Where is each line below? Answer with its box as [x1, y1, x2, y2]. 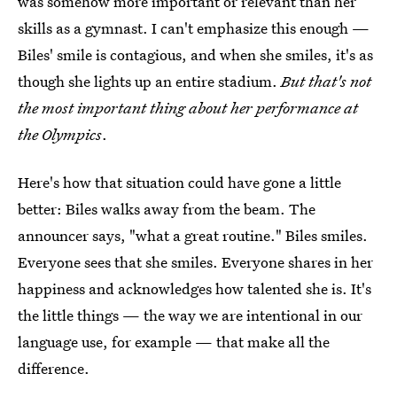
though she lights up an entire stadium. [18, 70, 281, 91]
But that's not [281, 70, 371, 91]
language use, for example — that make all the [18, 331, 330, 352]
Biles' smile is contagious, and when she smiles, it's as [18, 43, 373, 65]
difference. [18, 357, 90, 378]
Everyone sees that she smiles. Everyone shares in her [18, 251, 373, 272]
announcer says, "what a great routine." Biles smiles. [18, 224, 368, 245]
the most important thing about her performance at [18, 97, 358, 118]
